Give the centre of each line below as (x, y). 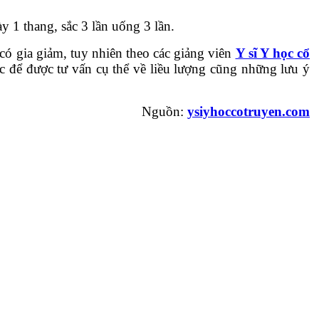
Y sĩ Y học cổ (272, 53)
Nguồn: (164, 111)
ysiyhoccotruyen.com (249, 111)
